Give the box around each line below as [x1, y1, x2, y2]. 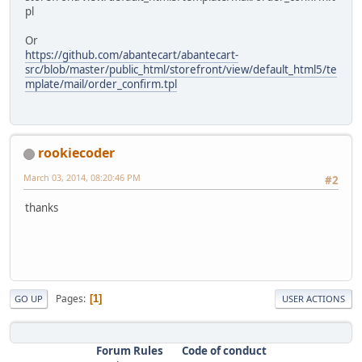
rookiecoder [38, 144, 115, 162]
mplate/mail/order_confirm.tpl [25, 76, 177, 91]
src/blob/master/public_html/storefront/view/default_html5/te [25, 61, 337, 77]
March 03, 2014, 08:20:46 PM [23, 171, 141, 184]
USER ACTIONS [282, 293, 345, 305]
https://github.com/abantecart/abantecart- [25, 47, 238, 62]
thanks [25, 200, 58, 216]
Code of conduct [181, 343, 267, 359]
